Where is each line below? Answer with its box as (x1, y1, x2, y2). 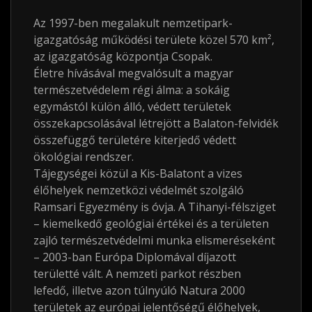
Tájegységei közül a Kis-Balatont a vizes (33, 166, 242, 181)
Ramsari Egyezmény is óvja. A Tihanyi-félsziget (33, 199, 276, 214)
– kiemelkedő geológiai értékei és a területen (33, 216, 269, 231)
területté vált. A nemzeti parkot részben (33, 266, 241, 281)
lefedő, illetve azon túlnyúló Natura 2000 (33, 283, 245, 298)
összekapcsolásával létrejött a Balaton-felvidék (33, 116, 279, 131)
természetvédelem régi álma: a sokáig (33, 82, 230, 97)
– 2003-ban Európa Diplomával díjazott (33, 249, 236, 265)
